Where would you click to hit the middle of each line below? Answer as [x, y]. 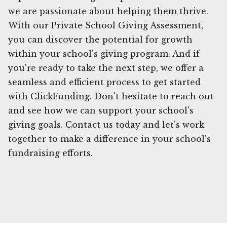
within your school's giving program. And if [104, 53]
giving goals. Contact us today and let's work [106, 124]
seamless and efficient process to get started [104, 82]
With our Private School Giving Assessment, [106, 25]
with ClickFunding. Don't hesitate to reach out [111, 96]
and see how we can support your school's [101, 110]
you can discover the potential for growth [100, 39]
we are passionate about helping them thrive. [108, 11]
